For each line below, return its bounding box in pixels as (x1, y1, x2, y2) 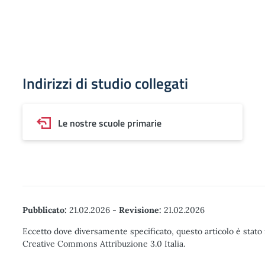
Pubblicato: (22, 205, 67, 215)
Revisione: (119, 205, 161, 215)
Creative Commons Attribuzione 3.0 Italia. (22, 238, 185, 249)
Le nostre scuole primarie (58, 116, 161, 130)
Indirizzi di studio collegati (22, 72, 188, 95)
